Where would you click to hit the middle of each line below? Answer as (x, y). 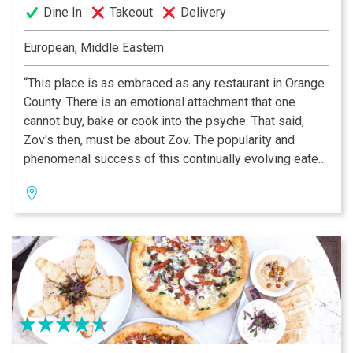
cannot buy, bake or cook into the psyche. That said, (164, 121)
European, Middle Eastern (94, 48)
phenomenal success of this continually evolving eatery (176, 159)
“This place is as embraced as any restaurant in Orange (174, 84)
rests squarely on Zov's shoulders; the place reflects (168, 178)
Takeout (131, 13)
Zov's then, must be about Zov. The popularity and (159, 140)
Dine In (63, 13)
